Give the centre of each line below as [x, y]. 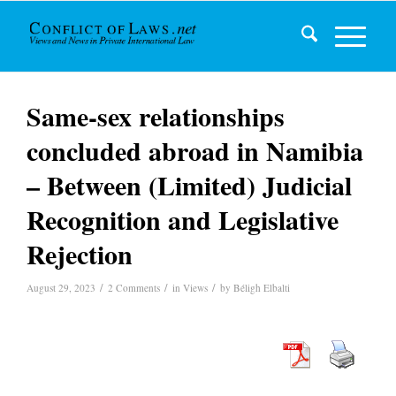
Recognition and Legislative [183, 219]
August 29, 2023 [61, 288]
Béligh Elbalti [262, 288]
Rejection [80, 254]
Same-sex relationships [156, 116]
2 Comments [134, 288]
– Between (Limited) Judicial [189, 185]
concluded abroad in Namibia [195, 150]
